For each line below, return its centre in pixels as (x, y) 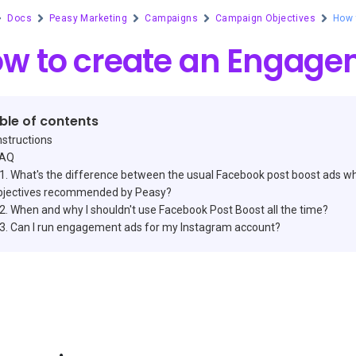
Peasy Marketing (88, 18)
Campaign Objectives (266, 18)
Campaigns (172, 18)
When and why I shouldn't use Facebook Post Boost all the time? (169, 210)
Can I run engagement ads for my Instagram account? (145, 227)
